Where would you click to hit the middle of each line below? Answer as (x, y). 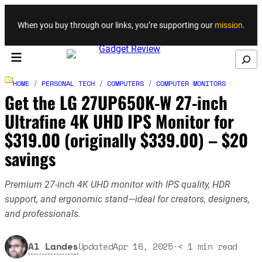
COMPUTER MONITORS (191, 83)
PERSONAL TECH (68, 83)
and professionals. (43, 214)
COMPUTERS (125, 83)
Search (243, 56)
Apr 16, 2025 (143, 247)
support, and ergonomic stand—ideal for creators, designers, (127, 199)
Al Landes (53, 247)
